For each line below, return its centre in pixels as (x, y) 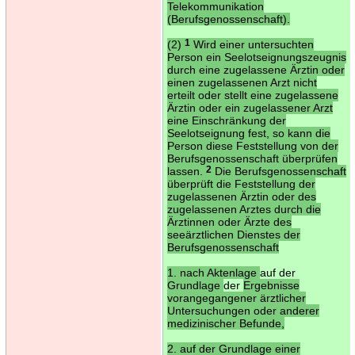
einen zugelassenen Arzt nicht (242, 82)
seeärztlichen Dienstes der (233, 234)
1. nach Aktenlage (213, 272)
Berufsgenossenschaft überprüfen (252, 158)
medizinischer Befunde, (225, 323)
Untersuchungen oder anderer (243, 310)
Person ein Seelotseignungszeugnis (256, 57)
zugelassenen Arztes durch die (244, 209)
